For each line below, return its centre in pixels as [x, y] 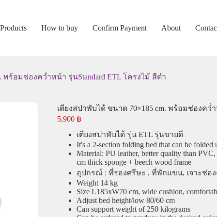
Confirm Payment [119, 28]
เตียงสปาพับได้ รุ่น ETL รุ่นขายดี [130, 134]
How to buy [59, 28]
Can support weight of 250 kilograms [134, 209]
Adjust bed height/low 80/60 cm [126, 200]
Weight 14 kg [97, 183]
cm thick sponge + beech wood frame [134, 162]
